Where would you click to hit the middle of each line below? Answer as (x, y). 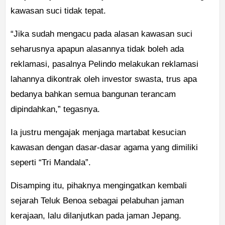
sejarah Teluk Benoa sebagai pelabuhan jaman (97, 201)
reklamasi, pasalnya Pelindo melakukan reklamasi (104, 64)
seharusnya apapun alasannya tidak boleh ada (97, 49)
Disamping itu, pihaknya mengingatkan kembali (99, 186)
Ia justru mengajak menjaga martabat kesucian (98, 133)
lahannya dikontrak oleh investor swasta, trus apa (104, 79)
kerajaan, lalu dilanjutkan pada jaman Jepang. (96, 216)
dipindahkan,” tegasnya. (55, 109)
